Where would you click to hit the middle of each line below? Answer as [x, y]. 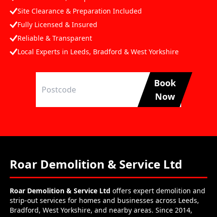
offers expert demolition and [158, 191]
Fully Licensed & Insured [57, 24]
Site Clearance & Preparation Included [80, 11]
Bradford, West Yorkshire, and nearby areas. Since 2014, [101, 210]
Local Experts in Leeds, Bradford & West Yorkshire [98, 52]
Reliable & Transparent [55, 38]
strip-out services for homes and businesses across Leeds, [104, 200]
